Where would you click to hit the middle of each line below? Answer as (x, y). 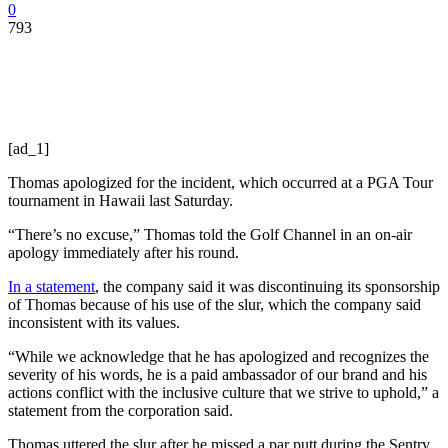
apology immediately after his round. (123, 252)
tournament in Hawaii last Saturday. (120, 200)
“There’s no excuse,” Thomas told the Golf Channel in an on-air (210, 234)
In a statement (51, 286)
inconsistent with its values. (94, 322)
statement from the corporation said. (120, 410)
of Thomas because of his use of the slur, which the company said (214, 304)
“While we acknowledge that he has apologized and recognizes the (218, 356)
